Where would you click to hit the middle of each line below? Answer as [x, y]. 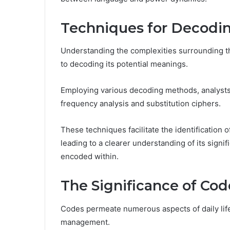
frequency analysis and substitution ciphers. [141, 104]
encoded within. [90, 157]
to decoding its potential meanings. [124, 64]
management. [85, 222]
